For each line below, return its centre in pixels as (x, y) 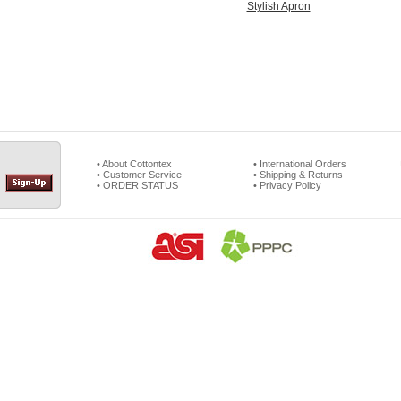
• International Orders (300, 164)
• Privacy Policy (287, 185)
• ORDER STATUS (137, 185)
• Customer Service (139, 175)
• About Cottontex (134, 164)
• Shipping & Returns (298, 175)
